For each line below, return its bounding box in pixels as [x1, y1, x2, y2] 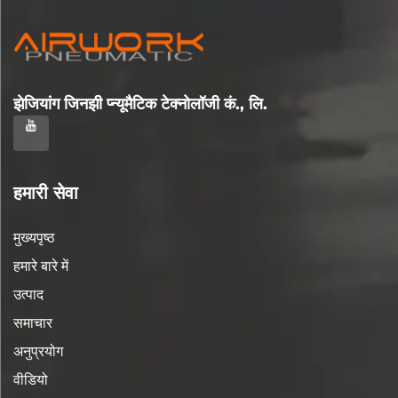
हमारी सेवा [13, 181, 78, 203]
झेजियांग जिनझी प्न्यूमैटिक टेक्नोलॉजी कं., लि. [13, 93, 267, 114]
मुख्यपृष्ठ [13, 228, 55, 246]
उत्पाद [13, 285, 44, 303]
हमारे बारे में [13, 257, 68, 275]
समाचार [13, 314, 52, 331]
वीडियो [13, 370, 48, 388]
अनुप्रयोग [13, 342, 63, 360]
